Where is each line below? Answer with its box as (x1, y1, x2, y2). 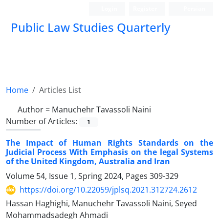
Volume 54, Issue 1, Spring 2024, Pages (6, 171, 150, 182)
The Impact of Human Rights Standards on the (6, 137, 213, 149)
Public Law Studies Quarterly (11, 19, 170, 35)
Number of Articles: (6, 116, 79, 127)
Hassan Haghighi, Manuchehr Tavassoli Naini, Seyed (6, 198, 197, 209)
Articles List (39, 85, 81, 95)
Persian (182, 4, 205, 13)
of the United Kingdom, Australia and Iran (6, 156, 170, 167)
